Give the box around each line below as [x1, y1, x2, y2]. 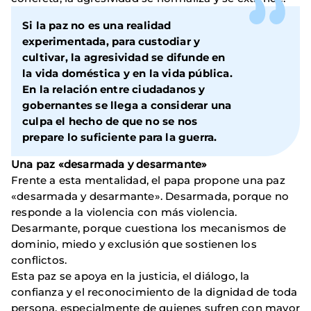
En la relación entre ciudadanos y [22, 83, 205, 96]
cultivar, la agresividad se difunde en [22, 51, 226, 65]
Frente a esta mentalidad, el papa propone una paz [11, 174, 285, 187]
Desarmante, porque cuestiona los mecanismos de [11, 221, 287, 235]
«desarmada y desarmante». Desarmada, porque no [11, 190, 289, 203]
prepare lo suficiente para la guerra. [22, 131, 217, 144]
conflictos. [11, 253, 67, 267]
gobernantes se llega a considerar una [22, 99, 232, 112]
